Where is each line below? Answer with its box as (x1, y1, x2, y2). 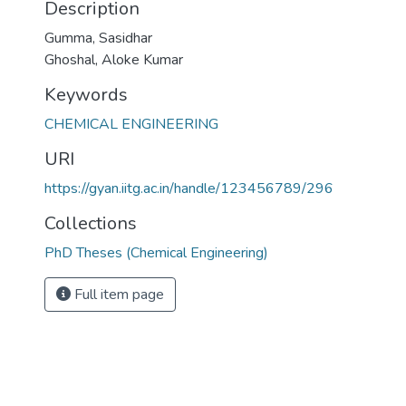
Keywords (44, 82, 128, 107)
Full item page (71, 285, 164, 304)
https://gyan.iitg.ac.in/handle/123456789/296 (44, 179, 333, 198)
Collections (44, 211, 137, 236)
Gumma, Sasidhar (44, 28, 152, 48)
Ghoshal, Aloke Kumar (44, 50, 183, 70)
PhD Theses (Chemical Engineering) (44, 243, 268, 263)
